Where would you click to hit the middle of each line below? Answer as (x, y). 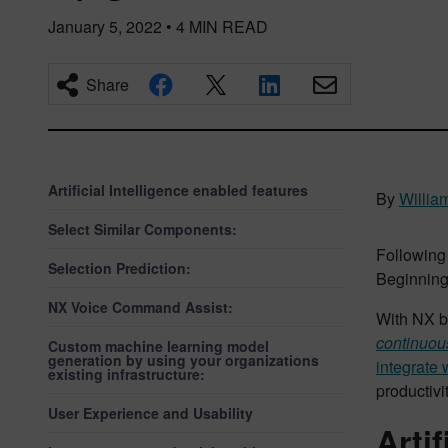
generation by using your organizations (183, 360)
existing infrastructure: (126, 374)
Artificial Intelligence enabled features (178, 190)
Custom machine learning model (158, 346)
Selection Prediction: (119, 268)
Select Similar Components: (142, 229)
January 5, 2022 (105, 26)
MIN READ (228, 26)
